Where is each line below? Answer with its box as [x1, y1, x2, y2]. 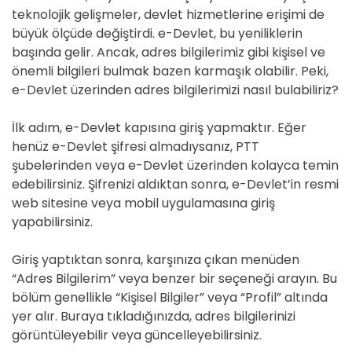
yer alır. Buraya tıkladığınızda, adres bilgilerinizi [12, 307, 295, 325]
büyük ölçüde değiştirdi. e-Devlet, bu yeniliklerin [12, 24, 302, 42]
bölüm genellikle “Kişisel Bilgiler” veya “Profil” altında [12, 288, 328, 306]
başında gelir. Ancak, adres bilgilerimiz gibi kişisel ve [12, 43, 325, 61]
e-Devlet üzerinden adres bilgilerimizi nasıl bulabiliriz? [12, 81, 339, 99]
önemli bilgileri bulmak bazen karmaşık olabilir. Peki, [12, 62, 328, 80]
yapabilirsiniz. [12, 213, 93, 231]
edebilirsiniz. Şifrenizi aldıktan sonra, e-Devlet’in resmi [12, 175, 339, 193]
